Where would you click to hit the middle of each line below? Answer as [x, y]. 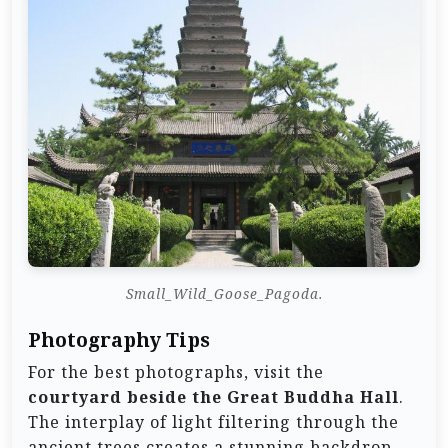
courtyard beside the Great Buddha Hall [213, 397]
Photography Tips [119, 340]
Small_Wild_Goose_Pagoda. [224, 294]
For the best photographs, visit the [176, 372]
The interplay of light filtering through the [213, 422]
